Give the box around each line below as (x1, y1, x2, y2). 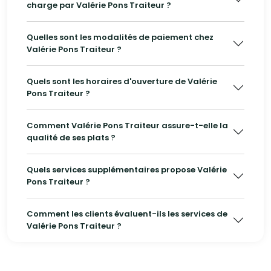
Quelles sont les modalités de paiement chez (27, 31, 214, 43)
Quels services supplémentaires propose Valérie (27, 164, 227, 175)
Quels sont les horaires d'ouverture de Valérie (27, 76, 217, 87)
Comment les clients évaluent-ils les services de (27, 208, 227, 220)
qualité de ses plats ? (27, 132, 116, 143)
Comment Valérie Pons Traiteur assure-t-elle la (27, 120, 228, 131)
